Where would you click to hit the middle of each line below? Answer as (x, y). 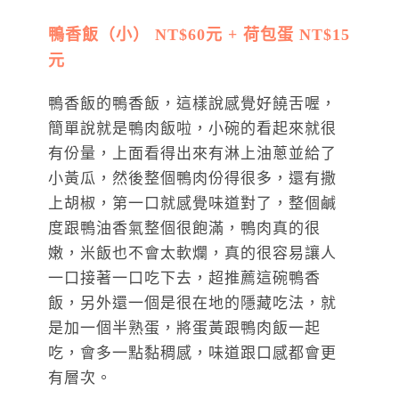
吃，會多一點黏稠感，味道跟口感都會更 (192, 354)
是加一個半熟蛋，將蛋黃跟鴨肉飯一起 (184, 329)
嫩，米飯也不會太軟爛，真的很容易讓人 (192, 254)
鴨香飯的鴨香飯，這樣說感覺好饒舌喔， (192, 104)
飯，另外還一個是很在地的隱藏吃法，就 (192, 304)
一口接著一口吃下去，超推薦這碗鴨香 (184, 279)
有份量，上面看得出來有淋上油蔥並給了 (192, 154)
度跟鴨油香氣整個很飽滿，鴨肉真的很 (184, 229)
